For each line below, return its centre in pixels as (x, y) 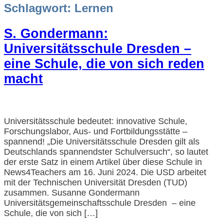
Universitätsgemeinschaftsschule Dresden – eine (100, 203)
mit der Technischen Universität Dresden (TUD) (96, 182)
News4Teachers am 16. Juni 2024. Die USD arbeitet (105, 172)
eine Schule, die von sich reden (104, 64)
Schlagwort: (39, 8)
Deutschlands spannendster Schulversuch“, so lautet (106, 152)
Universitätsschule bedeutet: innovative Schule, (96, 121)
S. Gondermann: (56, 33)
